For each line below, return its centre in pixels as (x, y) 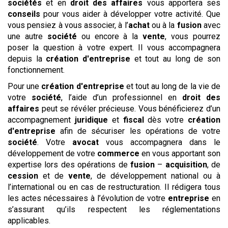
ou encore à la (110, 36)
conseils (24, 14)
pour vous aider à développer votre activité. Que (130, 14)
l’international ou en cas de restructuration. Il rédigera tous (114, 187)
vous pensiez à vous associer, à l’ (68, 25)
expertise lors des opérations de (69, 165)
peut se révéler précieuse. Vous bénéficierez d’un (130, 109)
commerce (118, 153)
